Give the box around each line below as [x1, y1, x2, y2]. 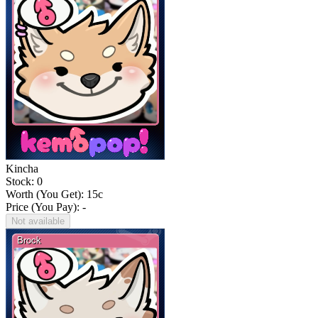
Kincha [6, 163, 38, 175]
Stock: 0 [6, 175, 43, 188]
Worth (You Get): [6, 188, 87, 201]
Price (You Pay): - [6, 201, 86, 214]
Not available [11, 216, 65, 227]
